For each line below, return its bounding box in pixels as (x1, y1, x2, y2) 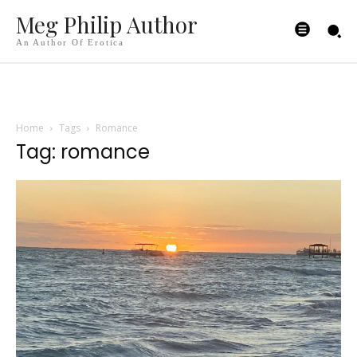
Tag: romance (16, 138, 150, 165)
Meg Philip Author (16, 10, 198, 40)
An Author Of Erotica (16, 37, 124, 48)
